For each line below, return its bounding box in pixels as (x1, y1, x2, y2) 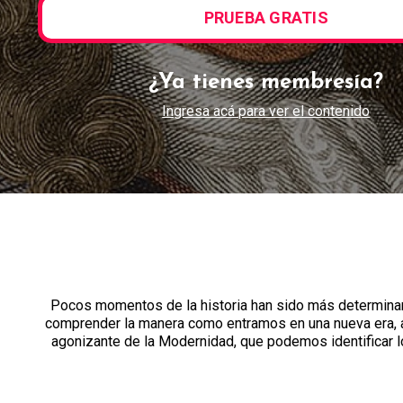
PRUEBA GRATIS (203, 8, 328, 28)
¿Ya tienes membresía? (148, 71, 384, 94)
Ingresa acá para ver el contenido (162, 102, 371, 120)
